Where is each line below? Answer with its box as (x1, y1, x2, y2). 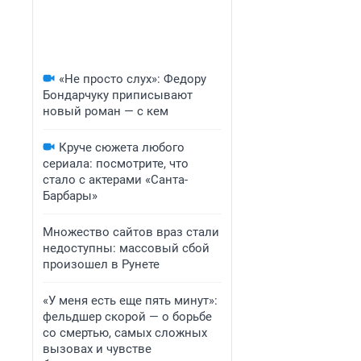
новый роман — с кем (43, 104, 168, 118)
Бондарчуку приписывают (43, 88, 193, 102)
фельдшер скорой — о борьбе (43, 309, 212, 324)
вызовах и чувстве (43, 342, 151, 356)
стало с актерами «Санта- (43, 172, 188, 187)
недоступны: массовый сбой (43, 241, 210, 255)
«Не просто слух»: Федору (59, 72, 206, 86)
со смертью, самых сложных (43, 326, 207, 340)
